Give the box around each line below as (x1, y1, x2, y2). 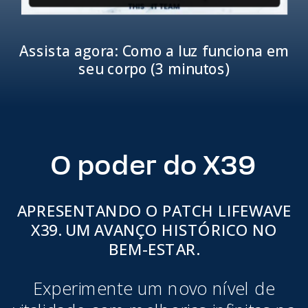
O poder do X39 (49, 148, 256, 181)
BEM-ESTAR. (108, 239, 200, 260)
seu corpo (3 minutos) (78, 58, 230, 78)
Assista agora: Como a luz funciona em (19, 40, 289, 60)
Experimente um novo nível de (33, 276, 275, 300)
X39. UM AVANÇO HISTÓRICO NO (30, 219, 278, 241)
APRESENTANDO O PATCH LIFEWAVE (16, 200, 291, 221)
